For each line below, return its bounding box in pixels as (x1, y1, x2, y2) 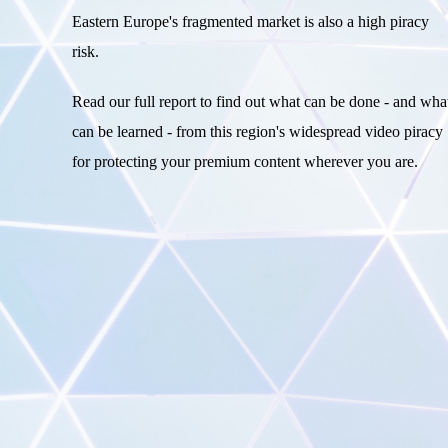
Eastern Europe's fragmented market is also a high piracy (72, 13, 429, 30)
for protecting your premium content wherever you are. (72, 153, 418, 170)
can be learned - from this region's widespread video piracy (72, 123, 443, 140)
